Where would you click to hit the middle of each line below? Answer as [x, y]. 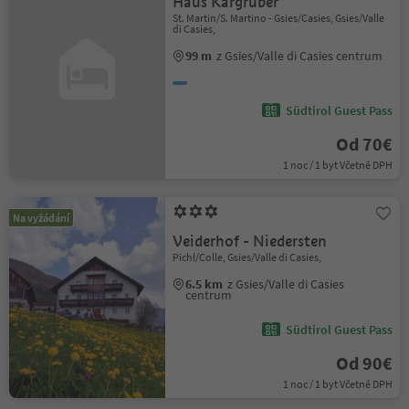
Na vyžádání [41, 218]
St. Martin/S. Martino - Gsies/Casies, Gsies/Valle [279, 18]
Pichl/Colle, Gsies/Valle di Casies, [247, 257]
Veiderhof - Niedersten [250, 241]
